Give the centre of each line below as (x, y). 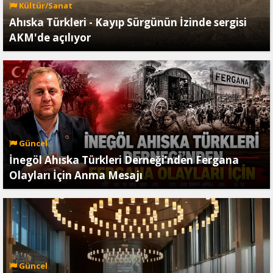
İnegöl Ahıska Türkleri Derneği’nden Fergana (124, 160)
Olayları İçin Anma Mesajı (76, 175)
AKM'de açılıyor (50, 37)
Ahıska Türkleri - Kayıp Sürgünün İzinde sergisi (128, 22)
